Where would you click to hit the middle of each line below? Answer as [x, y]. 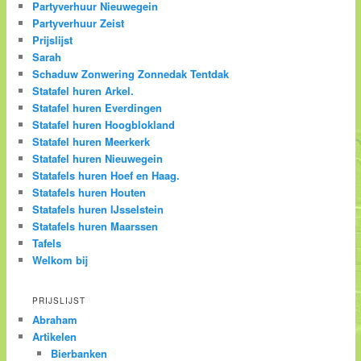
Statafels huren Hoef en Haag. [106, 176]
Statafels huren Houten [89, 193]
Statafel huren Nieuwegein [98, 159]
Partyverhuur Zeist [79, 23]
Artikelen [55, 336]
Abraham [55, 319]
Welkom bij [60, 260]
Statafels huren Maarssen [95, 226]
